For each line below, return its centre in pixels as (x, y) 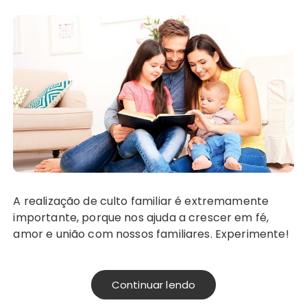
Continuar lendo (153, 285)
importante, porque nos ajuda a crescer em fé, (141, 218)
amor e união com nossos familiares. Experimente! (151, 234)
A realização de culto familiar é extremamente (17, 201)
